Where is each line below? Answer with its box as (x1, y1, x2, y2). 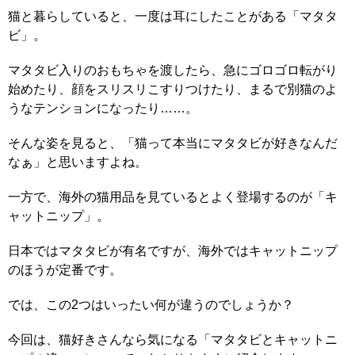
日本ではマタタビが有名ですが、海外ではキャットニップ (8, 244, 338, 258)
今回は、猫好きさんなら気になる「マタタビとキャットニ (8, 333, 338, 347)
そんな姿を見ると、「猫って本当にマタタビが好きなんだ (8, 136, 338, 151)
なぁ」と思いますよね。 (8, 155, 147, 170)
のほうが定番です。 (8, 263, 122, 277)
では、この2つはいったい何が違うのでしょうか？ (8, 298, 294, 312)
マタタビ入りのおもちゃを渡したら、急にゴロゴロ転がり (8, 63, 338, 78)
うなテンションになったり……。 (8, 101, 198, 116)
